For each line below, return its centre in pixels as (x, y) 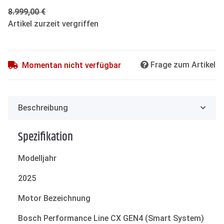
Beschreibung (43, 107)
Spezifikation (45, 137)
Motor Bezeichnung (54, 198)
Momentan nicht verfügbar (71, 65)
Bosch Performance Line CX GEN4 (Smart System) (111, 218)
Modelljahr (37, 158)
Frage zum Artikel (183, 64)
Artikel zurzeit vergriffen (53, 23)
